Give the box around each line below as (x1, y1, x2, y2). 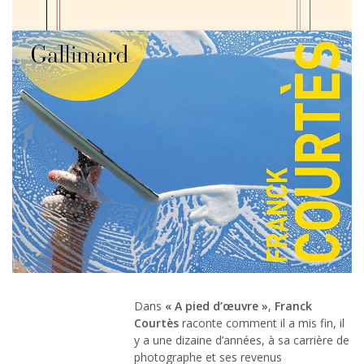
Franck (275, 298, 312, 314)
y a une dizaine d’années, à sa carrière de (134, 332, 349, 349)
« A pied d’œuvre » (165, 298, 268, 314)
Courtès (134, 315, 179, 331)
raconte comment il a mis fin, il (179, 315, 344, 331)
